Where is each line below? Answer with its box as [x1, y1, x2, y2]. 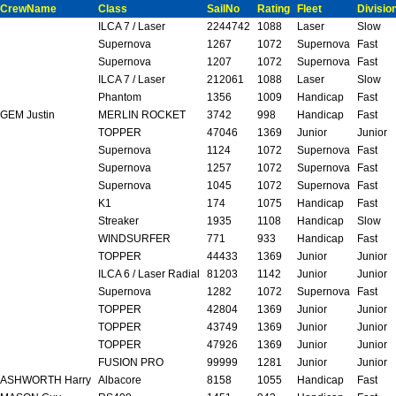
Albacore [98, 374, 141, 385]
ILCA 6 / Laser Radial [98, 268, 200, 279]
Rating [257, 3, 290, 14]
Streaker [98, 215, 139, 226]
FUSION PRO [98, 356, 164, 368]
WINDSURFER [98, 232, 171, 244]
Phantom [98, 91, 141, 103]
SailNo [207, 3, 240, 14]
